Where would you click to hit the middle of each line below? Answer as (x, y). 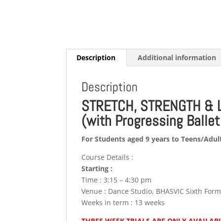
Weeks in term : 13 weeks (123, 203)
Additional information (177, 57)
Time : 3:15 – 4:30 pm (117, 180)
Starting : (97, 168)
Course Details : (108, 157)
